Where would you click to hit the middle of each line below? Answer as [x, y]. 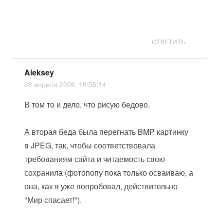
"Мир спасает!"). [53, 200]
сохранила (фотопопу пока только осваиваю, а [109, 173]
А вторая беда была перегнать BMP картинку [107, 132]
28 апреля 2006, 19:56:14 [65, 84]
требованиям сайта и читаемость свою [95, 159]
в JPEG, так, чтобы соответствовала [90, 145]
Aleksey [39, 72]
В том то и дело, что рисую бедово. [87, 104]
